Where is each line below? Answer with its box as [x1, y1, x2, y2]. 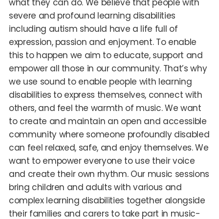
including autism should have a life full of [8, 23, 178, 35]
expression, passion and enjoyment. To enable [8, 36, 197, 48]
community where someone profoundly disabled [8, 129, 210, 141]
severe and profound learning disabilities [8, 10, 175, 22]
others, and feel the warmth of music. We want [8, 102, 201, 114]
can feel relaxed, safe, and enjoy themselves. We [8, 142, 209, 154]
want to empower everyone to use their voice [8, 155, 195, 167]
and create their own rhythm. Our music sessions [8, 168, 209, 180]
